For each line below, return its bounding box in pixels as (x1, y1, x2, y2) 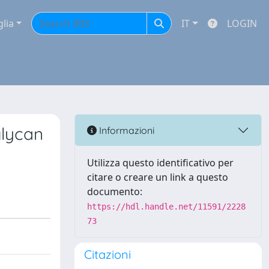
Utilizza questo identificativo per (87, 156, 234, 169)
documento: (87, 185, 142, 198)
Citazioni (84, 247, 131, 262)
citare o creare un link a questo (87, 171, 228, 184)
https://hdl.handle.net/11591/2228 (87, 202, 246, 211)
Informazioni (97, 124, 154, 136)
